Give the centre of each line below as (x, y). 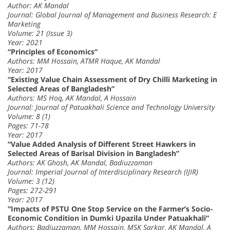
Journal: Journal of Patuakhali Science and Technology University (111, 107)
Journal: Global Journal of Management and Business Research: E (112, 15)
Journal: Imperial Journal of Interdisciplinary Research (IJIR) (103, 172)
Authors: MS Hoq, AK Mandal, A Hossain (72, 98)
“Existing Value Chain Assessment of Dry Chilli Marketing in (112, 80)
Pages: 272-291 (32, 190)
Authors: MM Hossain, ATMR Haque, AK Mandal (84, 61)
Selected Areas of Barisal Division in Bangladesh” (93, 154)
